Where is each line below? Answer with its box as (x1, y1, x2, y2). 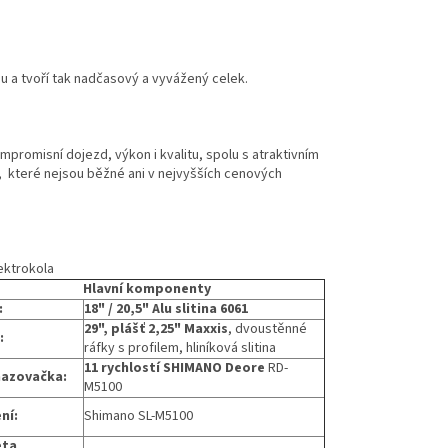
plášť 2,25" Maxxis (111, 319, 228, 340)
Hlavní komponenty (83, 279, 211, 300)
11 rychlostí (84, 358, 160, 379)
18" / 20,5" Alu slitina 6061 (84, 299, 248, 320)
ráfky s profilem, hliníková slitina (84, 338, 276, 359)
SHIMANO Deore (163, 358, 265, 379)
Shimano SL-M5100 (84, 406, 193, 427)
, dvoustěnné (228, 319, 307, 340)
